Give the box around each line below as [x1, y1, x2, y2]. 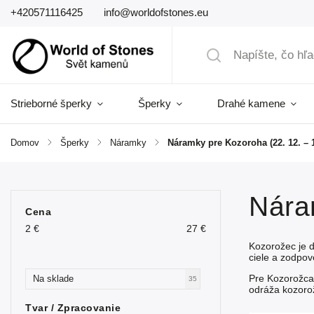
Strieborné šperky [11, 97, 92, 109]
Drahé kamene [217, 97, 285, 109]
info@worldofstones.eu [104, 6, 208, 18]
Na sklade [33, 273, 74, 284]
